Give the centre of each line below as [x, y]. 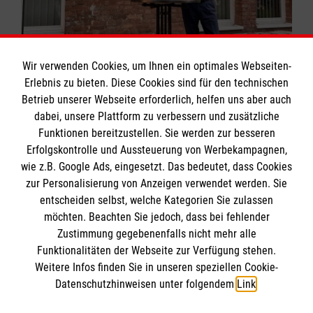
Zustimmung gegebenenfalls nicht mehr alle [156, 234]
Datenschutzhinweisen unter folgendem [146, 284]
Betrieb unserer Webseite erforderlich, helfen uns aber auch [156, 100]
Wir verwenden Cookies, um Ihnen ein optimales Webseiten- [156, 66]
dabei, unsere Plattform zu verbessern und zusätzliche [156, 117]
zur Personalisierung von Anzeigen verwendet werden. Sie [156, 184]
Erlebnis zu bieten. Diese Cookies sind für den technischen [156, 83]
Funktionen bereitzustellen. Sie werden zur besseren [156, 133]
